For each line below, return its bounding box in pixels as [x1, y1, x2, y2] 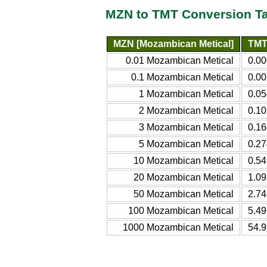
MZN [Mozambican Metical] [113, 38, 234, 49]
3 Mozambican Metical [139, 122, 234, 132]
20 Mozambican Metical [133, 172, 234, 182]
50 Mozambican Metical [133, 188, 234, 199]
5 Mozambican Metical [139, 138, 234, 149]
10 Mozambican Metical [133, 155, 234, 166]
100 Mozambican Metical [128, 205, 234, 216]
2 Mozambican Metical [139, 105, 234, 116]
